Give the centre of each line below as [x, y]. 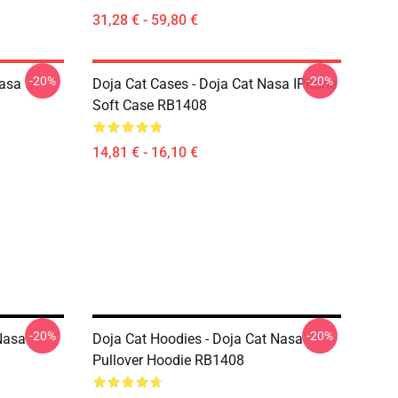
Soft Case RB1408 [150, 105]
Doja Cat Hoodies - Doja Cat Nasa [198, 339]
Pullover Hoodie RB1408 [168, 360]
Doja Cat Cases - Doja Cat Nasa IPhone [215, 84]
